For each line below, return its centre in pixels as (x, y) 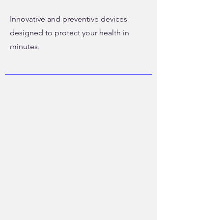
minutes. (25, 46)
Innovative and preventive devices (69, 19)
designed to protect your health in (69, 33)
